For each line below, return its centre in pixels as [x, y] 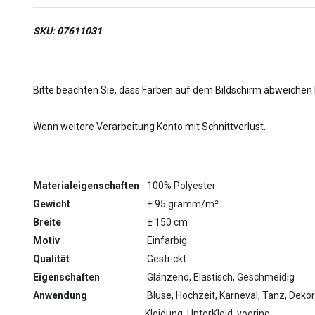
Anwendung [60, 295]
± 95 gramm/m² [182, 204]
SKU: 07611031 [67, 31]
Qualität [51, 259]
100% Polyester [180, 186]
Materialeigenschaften [86, 186]
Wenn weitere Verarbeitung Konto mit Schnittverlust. [149, 127]
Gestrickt [166, 259]
